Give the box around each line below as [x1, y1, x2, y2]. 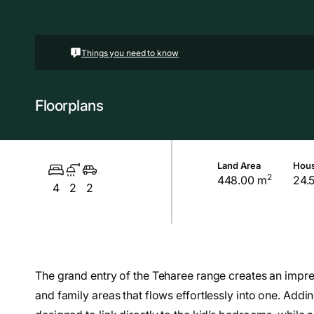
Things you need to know [81, 47, 179, 58]
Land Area [217, 160, 261, 172]
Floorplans [35, 96, 103, 114]
